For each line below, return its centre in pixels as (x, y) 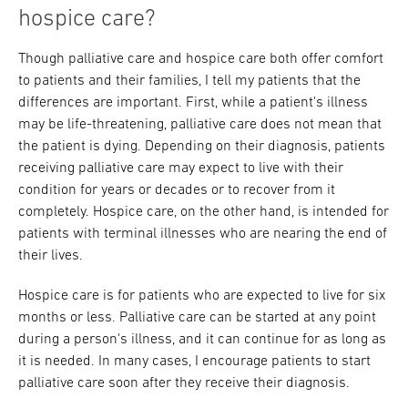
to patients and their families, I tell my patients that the (189, 81)
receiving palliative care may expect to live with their (181, 168)
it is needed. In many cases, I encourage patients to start (194, 362)
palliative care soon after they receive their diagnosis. (184, 383)
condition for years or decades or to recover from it (177, 190)
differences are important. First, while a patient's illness (193, 103)
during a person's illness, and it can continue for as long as (202, 340)
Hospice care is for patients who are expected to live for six (202, 296)
